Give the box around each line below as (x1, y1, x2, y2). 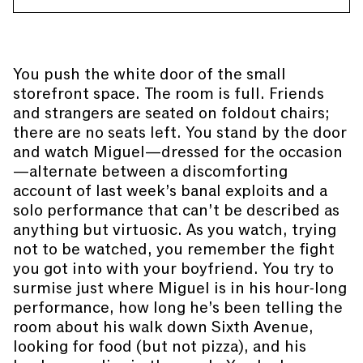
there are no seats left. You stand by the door (13, 122, 347, 143)
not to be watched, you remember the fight (13, 238, 335, 260)
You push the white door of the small (13, 63, 286, 85)
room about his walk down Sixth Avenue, (13, 316, 314, 338)
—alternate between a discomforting (13, 160, 288, 182)
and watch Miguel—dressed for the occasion (13, 141, 343, 163)
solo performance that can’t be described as (13, 199, 340, 221)
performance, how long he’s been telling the (13, 297, 343, 318)
